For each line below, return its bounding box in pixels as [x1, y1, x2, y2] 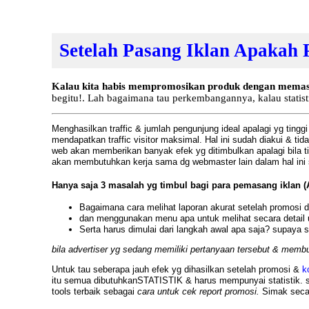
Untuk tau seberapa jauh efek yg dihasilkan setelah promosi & [51, 264, 302, 275]
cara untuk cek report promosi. [137, 286, 262, 297]
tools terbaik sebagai [51, 286, 137, 297]
